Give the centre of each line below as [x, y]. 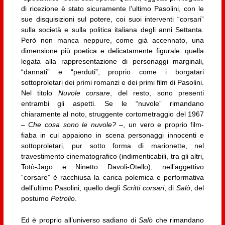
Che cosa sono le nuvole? [72, 124]
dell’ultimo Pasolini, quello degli [72, 188]
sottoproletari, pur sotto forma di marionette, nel [113, 145]
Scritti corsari [143, 188]
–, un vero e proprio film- [160, 124]
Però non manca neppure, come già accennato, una [113, 40]
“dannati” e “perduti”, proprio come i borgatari [113, 72]
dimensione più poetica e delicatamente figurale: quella [113, 50]
